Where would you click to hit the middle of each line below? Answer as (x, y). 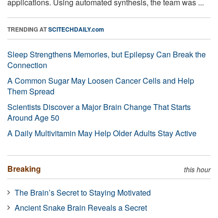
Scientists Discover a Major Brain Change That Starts (99, 107)
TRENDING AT (28, 29)
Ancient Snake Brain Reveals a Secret (81, 207)
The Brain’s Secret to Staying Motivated (83, 192)
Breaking (24, 168)
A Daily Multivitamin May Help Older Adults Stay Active (102, 133)
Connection (27, 65)
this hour (197, 169)
